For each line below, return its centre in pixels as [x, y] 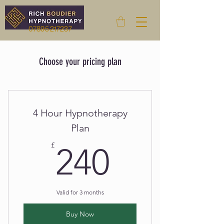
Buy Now [80, 214]
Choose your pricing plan [80, 62]
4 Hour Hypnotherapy [80, 113]
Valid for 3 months [80, 192]
